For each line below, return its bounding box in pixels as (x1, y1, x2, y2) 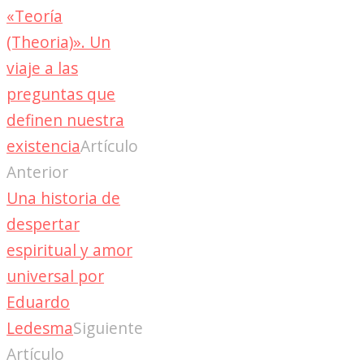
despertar (6, 212, 80, 235)
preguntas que (6, 82, 115, 105)
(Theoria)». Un (6, 30, 110, 53)
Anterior (6, 160, 68, 183)
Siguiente (73, 316, 143, 339)
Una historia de (6, 186, 120, 209)
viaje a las (6, 56, 78, 79)
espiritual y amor (6, 238, 132, 261)
